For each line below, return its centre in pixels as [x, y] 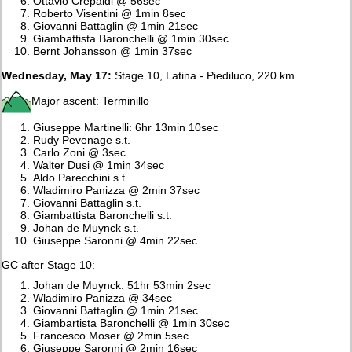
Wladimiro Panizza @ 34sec [103, 297]
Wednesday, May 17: [57, 75]
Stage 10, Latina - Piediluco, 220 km [203, 75]
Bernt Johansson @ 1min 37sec [113, 51]
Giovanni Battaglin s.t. [88, 202]
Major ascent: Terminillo [91, 100]
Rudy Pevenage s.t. [82, 139]
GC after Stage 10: [49, 264]
